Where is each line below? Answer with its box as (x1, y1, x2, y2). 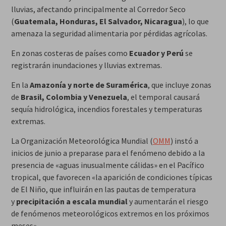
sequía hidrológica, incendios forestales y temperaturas (11, 104, 202, 115)
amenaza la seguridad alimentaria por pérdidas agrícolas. (11, 28, 207, 39)
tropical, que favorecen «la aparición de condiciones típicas (11, 172, 212, 183)
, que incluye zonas (147, 80, 211, 90)
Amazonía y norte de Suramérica (29, 80, 148, 90)
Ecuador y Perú (129, 48, 184, 59)
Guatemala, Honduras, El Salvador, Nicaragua (14, 16, 182, 27)
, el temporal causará (127, 92, 200, 102)
